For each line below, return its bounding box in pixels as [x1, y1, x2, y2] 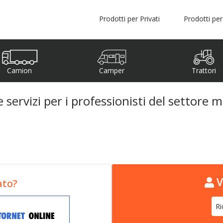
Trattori [191, 65, 216, 75]
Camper [99, 65, 124, 75]
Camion [7, 65, 32, 75]
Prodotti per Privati [99, 14, 160, 24]
